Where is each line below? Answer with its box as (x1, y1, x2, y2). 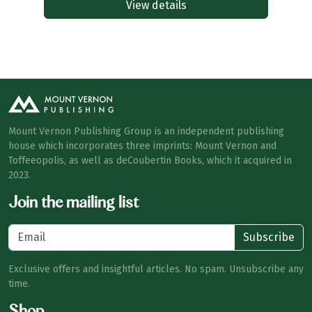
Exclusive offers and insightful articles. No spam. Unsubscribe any (8, 263, 304, 276)
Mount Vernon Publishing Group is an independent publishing (8, 125, 284, 138)
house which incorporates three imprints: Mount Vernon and (8, 140, 276, 153)
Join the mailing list (8, 195, 139, 212)
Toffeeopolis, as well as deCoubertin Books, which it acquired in (8, 155, 292, 167)
